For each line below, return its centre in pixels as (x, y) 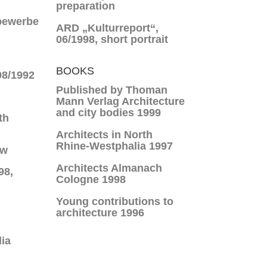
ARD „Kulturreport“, (108, 28)
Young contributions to (115, 201)
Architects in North (105, 135)
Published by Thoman (112, 90)
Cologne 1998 (91, 179)
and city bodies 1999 (109, 113)
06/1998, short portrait (112, 39)
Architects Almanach (109, 168)
